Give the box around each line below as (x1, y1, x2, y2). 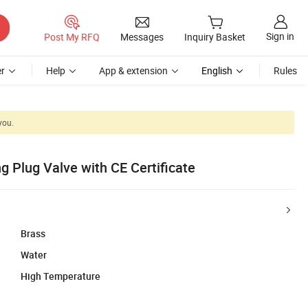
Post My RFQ (44, 30, 100, 43)
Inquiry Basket (184, 30, 245, 44)
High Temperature (21, 269, 100, 283)
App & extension (99, 64, 168, 77)
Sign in (266, 30, 294, 43)
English (201, 64, 232, 77)
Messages (120, 30, 164, 43)
